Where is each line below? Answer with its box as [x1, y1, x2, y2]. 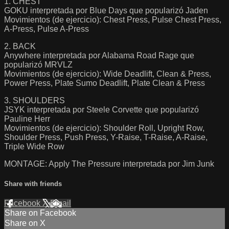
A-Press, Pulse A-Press [4, 24, 89, 33]
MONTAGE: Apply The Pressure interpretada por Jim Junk [4, 159, 214, 168]
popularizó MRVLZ [4, 60, 73, 69]
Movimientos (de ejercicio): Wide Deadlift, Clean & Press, [4, 69, 211, 78]
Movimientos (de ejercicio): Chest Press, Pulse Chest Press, [4, 15, 221, 24]
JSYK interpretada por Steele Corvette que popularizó [4, 105, 199, 114]
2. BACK [4, 41, 36, 51]
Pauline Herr [4, 114, 50, 123]
